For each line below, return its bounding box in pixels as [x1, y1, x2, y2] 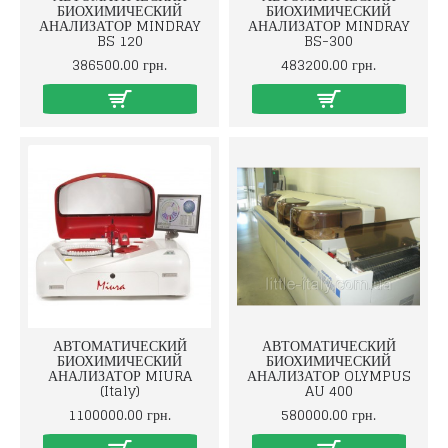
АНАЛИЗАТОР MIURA [47, 363, 192, 388]
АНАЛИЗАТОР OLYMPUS [246, 363, 411, 388]
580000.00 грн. [281, 402, 376, 427]
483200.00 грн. [281, 52, 376, 77]
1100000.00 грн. [68, 402, 171, 427]
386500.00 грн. [72, 52, 167, 77]
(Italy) [99, 378, 140, 403]
